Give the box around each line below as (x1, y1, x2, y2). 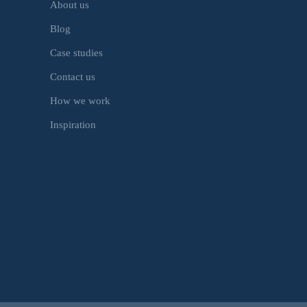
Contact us (49, 70, 95, 82)
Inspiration (49, 118, 96, 130)
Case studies (49, 46, 103, 58)
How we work (49, 94, 110, 106)
